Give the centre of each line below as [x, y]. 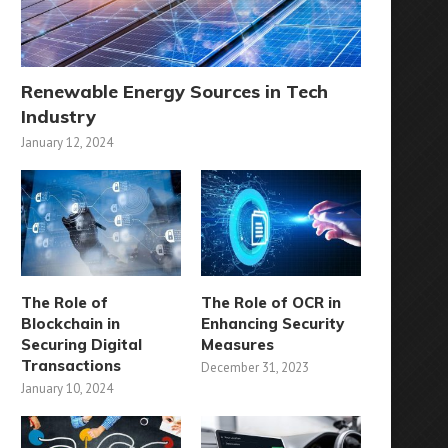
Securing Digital [81, 345]
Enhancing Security [273, 324]
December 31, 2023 [255, 368]
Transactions [71, 366]
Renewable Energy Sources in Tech [174, 91]
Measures [238, 345]
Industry [58, 116]
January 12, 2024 [67, 142]
